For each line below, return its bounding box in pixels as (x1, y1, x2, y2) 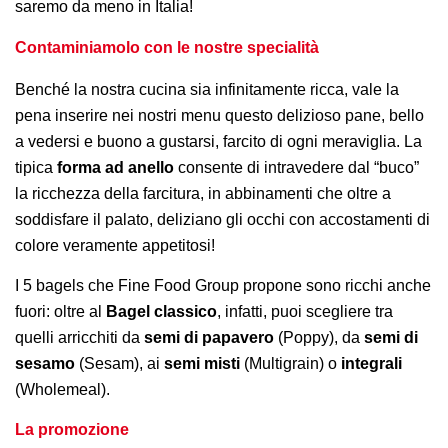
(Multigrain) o (240, 355, 341, 373)
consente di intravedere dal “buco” (174, 158, 419, 176)
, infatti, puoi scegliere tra (217, 303, 393, 321)
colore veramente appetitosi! (15, 236, 215, 254)
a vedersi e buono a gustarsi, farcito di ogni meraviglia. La (15, 132, 422, 150)
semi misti (164, 355, 240, 373)
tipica (15, 158, 57, 176)
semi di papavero (144, 329, 274, 347)
